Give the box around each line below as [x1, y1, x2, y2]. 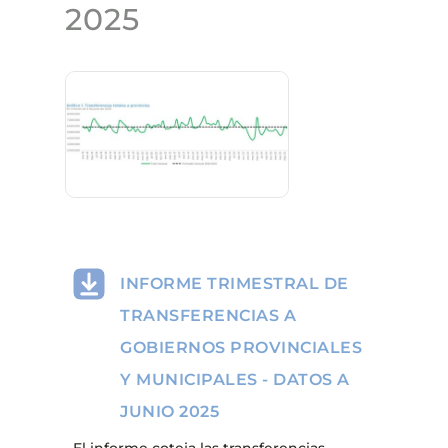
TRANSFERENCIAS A [120, 305, 297, 325]
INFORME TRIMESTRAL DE [120, 273, 349, 293]
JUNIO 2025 [120, 401, 220, 421]
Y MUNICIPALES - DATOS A [120, 369, 350, 389]
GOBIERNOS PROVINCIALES [120, 337, 363, 357]
